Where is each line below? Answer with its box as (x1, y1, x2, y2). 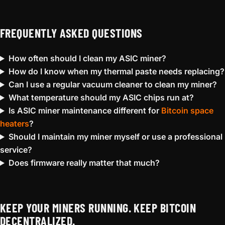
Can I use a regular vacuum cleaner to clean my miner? (8, 79, 217, 89)
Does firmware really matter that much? (8, 158, 160, 168)
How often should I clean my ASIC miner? (8, 53, 166, 63)
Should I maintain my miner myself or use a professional (8, 132, 222, 142)
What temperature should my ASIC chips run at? (8, 92, 194, 102)
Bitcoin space (161, 105, 213, 116)
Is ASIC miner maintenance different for (8, 105, 161, 116)
